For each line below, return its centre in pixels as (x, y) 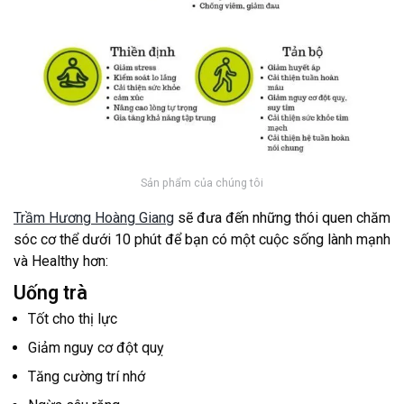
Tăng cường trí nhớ (87, 376)
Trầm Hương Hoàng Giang (94, 217)
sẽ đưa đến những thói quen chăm (282, 217)
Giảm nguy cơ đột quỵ (96, 347)
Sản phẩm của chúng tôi (202, 183)
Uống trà (50, 292)
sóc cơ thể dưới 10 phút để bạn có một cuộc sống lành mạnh (202, 239)
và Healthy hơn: (61, 261)
